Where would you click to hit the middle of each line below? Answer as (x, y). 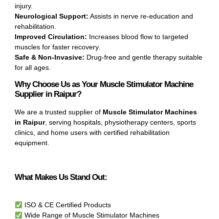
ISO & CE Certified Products (66, 205)
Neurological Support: (52, 16)
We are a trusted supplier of (59, 112)
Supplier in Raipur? (48, 94)
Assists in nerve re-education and (141, 16)
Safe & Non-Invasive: (50, 57)
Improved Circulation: (51, 37)
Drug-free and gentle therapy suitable (143, 57)
